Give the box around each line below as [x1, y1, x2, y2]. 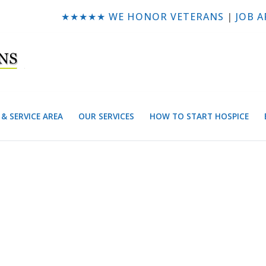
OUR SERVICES [78, 110, 134, 122]
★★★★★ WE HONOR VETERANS [61, 9, 224, 23]
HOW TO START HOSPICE [150, 110, 249, 122]
